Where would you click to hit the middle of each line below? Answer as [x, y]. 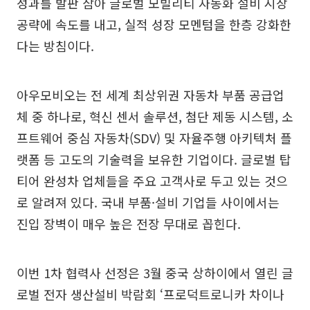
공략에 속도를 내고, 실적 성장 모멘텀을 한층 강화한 [154, 24]
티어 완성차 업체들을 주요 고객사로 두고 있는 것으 [152, 180]
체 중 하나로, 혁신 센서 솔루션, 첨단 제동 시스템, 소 [155, 116]
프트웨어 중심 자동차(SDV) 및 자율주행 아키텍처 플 [154, 137]
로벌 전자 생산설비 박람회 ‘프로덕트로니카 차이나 [151, 294]
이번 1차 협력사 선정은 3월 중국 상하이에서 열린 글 [155, 272]
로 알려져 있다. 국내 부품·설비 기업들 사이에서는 [148, 202]
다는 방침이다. [55, 45]
